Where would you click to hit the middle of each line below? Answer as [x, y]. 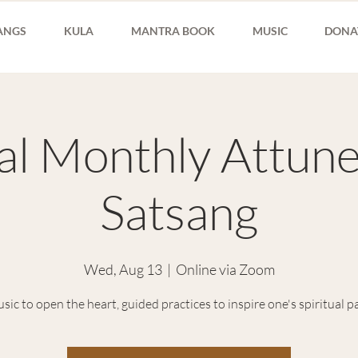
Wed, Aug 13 [123, 269]
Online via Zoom [225, 269]
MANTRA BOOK [173, 31]
